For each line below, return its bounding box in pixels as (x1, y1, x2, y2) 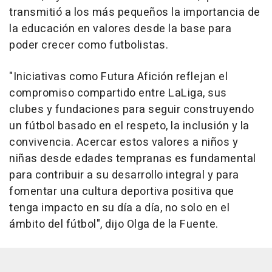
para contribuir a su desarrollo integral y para (9, 167, 239, 184)
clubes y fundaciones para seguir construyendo (9, 101, 254, 118)
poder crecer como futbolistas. (9, 37, 168, 54)
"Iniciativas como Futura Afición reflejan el (9, 69, 228, 86)
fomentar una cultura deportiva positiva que (9, 183, 234, 200)
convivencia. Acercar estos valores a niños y (9, 134, 238, 151)
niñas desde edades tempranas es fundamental (9, 151, 256, 168)
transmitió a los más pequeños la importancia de (9, 4, 260, 21)
